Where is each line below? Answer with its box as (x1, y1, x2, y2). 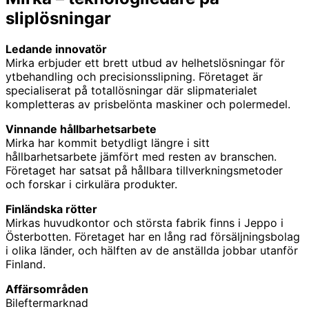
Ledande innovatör (6, 41, 107, 56)
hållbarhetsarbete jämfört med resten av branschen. (6, 149, 277, 163)
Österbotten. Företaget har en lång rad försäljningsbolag (6, 229, 300, 243)
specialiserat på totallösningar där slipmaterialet (6, 83, 257, 97)
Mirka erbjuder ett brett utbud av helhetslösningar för (6, 55, 285, 70)
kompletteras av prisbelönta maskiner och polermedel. (6, 97, 290, 111)
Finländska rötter (6, 201, 97, 216)
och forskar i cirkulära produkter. (6, 177, 177, 191)
